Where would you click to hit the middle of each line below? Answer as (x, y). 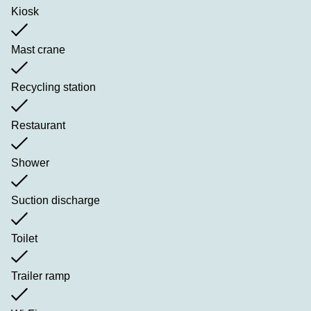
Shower (30, 163)
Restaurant (38, 125)
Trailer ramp (41, 276)
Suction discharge (56, 201)
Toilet (24, 238)
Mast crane (38, 49)
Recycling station (53, 87)
